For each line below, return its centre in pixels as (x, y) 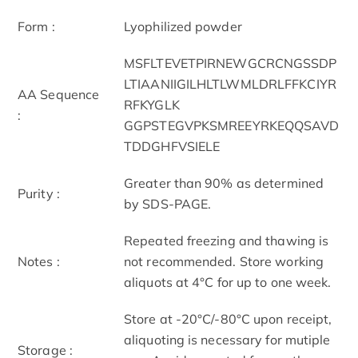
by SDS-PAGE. (168, 203)
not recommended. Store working (224, 261)
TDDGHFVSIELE (172, 146)
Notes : (39, 261)
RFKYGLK (152, 104)
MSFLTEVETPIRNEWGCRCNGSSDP (231, 63)
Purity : (39, 193)
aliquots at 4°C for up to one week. (228, 282)
